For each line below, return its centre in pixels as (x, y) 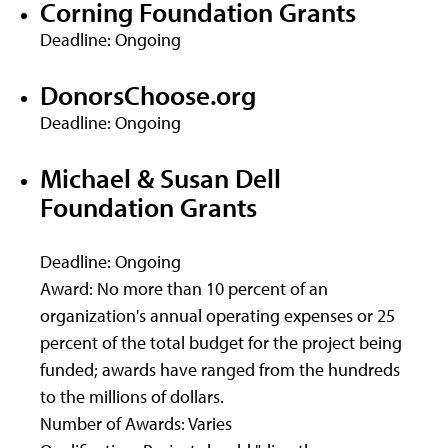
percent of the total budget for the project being (221, 343)
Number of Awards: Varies (136, 424)
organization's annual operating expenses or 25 (217, 316)
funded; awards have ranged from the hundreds (220, 370)
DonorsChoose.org (148, 95)
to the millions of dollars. (132, 397)
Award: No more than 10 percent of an (184, 289)
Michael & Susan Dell (160, 178)
